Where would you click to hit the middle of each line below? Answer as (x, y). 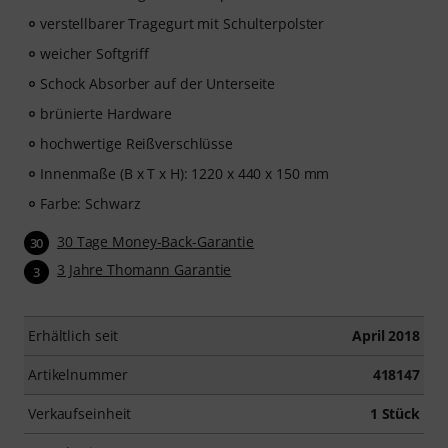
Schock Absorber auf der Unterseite (158, 83)
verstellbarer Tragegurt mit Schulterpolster (182, 23)
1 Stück (394, 413)
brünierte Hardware (106, 113)
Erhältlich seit (73, 335)
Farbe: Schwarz (90, 203)
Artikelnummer (78, 374)
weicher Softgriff (95, 53)
